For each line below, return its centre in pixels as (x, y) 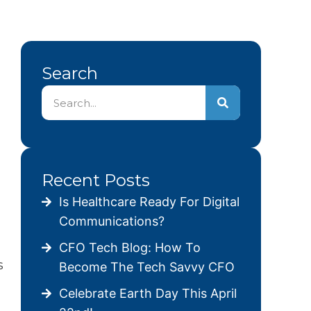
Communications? (112, 221)
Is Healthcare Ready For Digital (149, 202)
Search (70, 73)
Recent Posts (96, 180)
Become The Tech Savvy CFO (147, 267)
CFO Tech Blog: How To (130, 247)
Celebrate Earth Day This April (148, 293)
